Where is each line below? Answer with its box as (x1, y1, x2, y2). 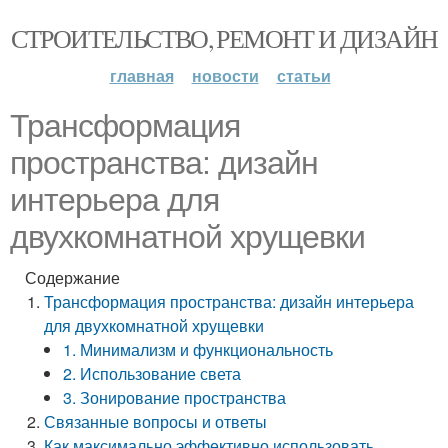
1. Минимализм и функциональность (63, 338, 334, 361)
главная (109, 64, 174, 87)
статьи (276, 64, 331, 87)
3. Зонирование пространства (63, 386, 287, 409)
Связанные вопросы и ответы (44, 410, 268, 433)
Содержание (25, 266, 120, 289)
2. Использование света (63, 362, 242, 385)
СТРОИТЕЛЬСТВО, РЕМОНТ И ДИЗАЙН (10, 21, 438, 55)
